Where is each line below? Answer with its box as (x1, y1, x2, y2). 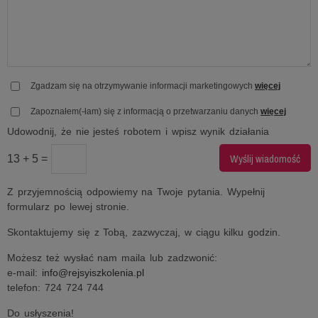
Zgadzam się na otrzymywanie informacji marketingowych (31, 81, 255, 91)
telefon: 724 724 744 (7, 282, 104, 293)
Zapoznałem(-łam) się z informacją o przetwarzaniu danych (31, 106, 261, 116)
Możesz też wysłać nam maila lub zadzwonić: (7, 252, 217, 263)
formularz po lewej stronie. (7, 201, 130, 212)
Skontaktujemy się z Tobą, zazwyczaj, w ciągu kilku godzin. (7, 226, 280, 238)
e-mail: (7, 267, 42, 278)
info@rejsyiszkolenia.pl (41, 267, 144, 278)
